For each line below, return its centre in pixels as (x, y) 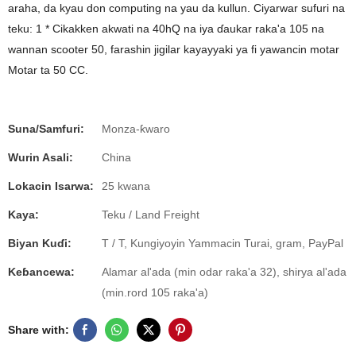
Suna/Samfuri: (46, 129)
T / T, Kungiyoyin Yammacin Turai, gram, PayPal (222, 243)
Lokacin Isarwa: (51, 186)
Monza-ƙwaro (136, 129)
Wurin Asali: (41, 157)
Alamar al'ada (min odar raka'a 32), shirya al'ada (224, 272)
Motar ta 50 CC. (48, 70)
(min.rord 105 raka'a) (155, 292)
